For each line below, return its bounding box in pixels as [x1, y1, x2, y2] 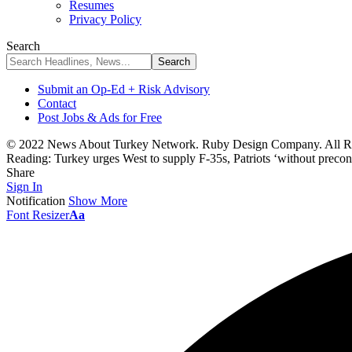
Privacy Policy [69, 13, 141, 26]
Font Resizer [6, 208, 69, 222]
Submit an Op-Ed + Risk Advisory [38, 82, 210, 96]
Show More [68, 194, 127, 207]
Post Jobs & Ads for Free [38, 111, 162, 124]
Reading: [6, 152, 51, 165]
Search [6, 39, 40, 53]
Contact [38, 97, 76, 110]
